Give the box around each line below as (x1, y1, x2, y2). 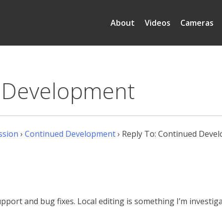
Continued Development (25, 128, 115, 140)
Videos (145, 17, 170, 28)
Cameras (180, 17, 214, 28)
